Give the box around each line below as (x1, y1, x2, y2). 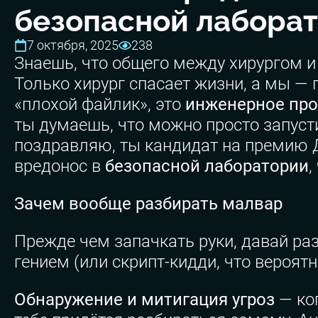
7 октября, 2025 (27, 37, 119, 53)
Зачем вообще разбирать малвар (14, 193, 283, 214)
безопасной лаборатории (105, 155, 309, 176)
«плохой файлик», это (14, 94, 185, 114)
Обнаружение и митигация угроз (14, 289, 275, 309)
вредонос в (14, 155, 105, 176)
